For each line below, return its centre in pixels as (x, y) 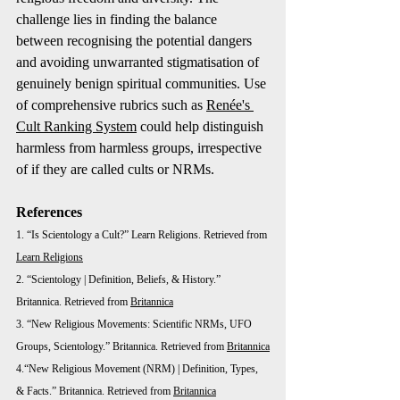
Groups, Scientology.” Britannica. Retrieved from (121, 346)
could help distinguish (202, 126)
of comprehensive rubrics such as (111, 105)
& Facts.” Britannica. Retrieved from (95, 391)
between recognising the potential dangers (136, 41)
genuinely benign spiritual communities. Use (143, 83)
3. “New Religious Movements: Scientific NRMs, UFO (135, 324)
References (49, 212)
